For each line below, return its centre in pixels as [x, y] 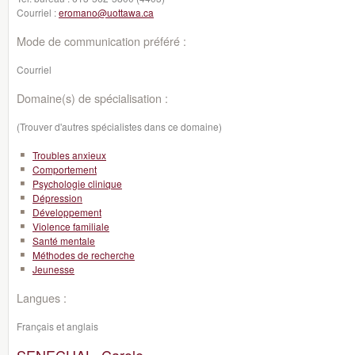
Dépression [57, 198]
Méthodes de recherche [84, 255]
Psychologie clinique [77, 183]
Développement [67, 212]
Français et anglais [57, 326]
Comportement [65, 169]
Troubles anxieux [69, 155]
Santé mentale [64, 240]
